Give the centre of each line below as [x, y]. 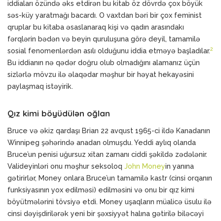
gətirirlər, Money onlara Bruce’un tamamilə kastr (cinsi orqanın [110, 178]
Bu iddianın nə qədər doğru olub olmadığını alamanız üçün [104, 62]
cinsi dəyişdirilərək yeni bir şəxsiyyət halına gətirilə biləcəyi [106, 213]
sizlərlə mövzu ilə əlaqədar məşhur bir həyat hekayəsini [101, 74]
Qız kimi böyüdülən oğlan [59, 113]
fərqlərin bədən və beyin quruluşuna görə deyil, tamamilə [104, 39]
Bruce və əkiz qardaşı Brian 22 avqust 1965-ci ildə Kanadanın [109, 130]
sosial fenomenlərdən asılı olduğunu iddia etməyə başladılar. [109, 51]
